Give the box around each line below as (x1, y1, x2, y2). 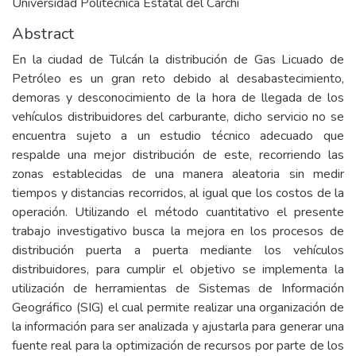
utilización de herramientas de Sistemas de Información (12, 280, 344, 297)
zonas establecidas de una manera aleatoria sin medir (12, 165, 344, 183)
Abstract (12, 23, 74, 44)
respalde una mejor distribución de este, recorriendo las (12, 146, 344, 164)
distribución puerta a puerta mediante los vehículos (12, 242, 344, 259)
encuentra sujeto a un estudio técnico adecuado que (12, 127, 344, 145)
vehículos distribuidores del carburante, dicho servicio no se (12, 108, 344, 126)
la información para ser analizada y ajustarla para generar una (12, 318, 344, 335)
